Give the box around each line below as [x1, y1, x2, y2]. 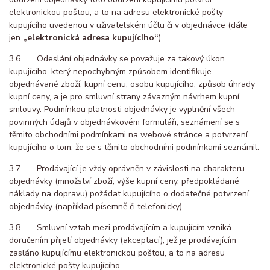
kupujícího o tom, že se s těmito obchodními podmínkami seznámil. [9, 141, 259, 153]
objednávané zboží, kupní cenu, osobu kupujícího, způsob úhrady [9, 78, 255, 90]
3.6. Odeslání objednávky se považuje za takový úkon [9, 52, 225, 64]
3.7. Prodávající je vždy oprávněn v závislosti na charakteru [9, 162, 245, 174]
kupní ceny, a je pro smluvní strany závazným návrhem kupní [9, 90, 239, 102]
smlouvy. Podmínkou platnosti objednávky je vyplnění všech [9, 103, 235, 115]
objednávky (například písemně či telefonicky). [9, 200, 184, 212]
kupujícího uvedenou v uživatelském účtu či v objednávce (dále [9, 19, 248, 31]
